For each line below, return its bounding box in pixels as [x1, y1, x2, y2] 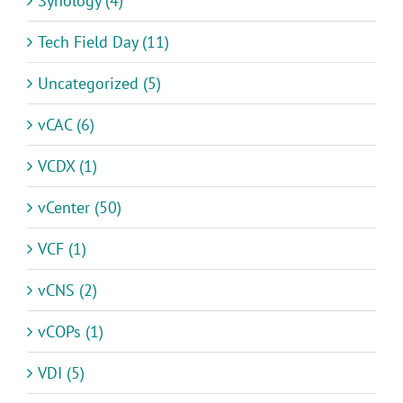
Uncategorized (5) [38, 72, 161, 94]
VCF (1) [38, 237, 86, 259]
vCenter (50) [38, 196, 121, 218]
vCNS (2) [38, 279, 97, 300]
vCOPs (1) [38, 320, 103, 342]
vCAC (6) [38, 113, 94, 135]
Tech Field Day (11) [38, 31, 169, 52]
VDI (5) [38, 362, 85, 383]
